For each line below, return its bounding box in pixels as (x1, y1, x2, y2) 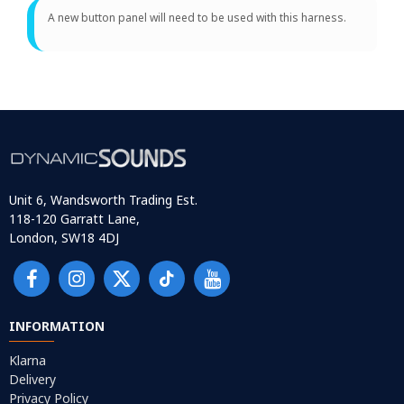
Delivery (9, 371, 56, 389)
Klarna (9, 352, 46, 370)
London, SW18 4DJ (9, 229, 119, 247)
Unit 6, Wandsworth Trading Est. (9, 191, 197, 209)
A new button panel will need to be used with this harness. (48, 9, 346, 25)
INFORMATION (9, 317, 105, 335)
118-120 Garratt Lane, (9, 210, 140, 228)
